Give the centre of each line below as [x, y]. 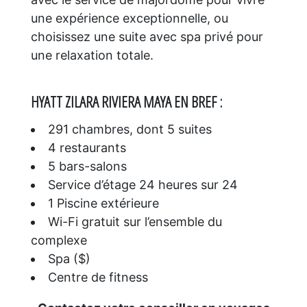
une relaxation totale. [92, 55]
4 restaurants [87, 147]
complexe [59, 240]
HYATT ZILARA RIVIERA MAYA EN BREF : [126, 102]
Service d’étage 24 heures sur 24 [143, 184]
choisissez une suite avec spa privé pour [147, 36]
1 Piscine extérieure [103, 203]
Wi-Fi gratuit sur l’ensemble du [135, 221]
